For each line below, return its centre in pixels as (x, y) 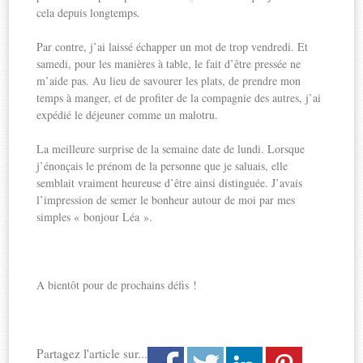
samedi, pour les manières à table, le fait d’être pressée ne (169, 63)
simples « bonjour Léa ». (95, 216)
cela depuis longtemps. (89, 12)
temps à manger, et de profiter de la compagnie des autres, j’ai (179, 97)
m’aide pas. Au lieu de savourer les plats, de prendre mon (169, 80)
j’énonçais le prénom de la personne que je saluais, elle (162, 165)
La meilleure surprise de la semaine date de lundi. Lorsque (171, 148)
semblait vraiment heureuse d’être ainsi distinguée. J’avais (170, 182)
